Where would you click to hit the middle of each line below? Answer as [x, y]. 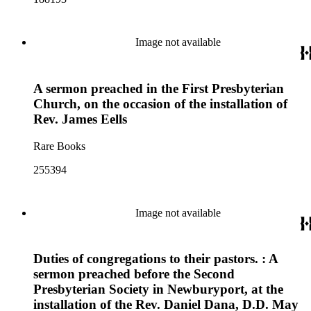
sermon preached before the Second [134, 274]
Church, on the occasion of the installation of [160, 103]
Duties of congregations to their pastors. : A [155, 259]
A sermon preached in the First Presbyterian [159, 88]
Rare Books [59, 146]
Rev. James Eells [80, 119]
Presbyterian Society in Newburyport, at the [158, 289]
